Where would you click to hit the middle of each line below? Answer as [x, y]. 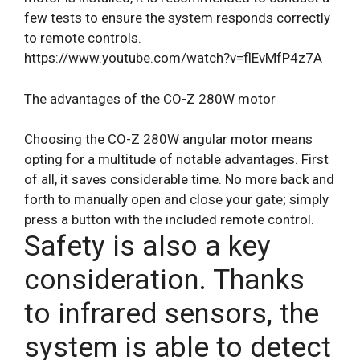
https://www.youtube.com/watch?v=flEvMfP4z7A [173, 58]
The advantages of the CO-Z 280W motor [150, 98]
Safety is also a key [147, 247]
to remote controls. [83, 38]
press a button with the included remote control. [169, 220]
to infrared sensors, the [172, 314]
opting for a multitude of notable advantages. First [176, 160]
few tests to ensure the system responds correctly [177, 18]
